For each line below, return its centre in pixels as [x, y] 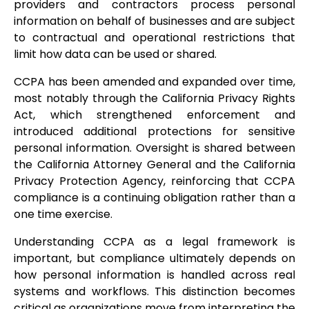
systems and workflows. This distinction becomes [154, 292]
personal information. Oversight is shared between [154, 148]
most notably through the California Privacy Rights [154, 99]
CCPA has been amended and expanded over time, [154, 82]
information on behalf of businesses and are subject [154, 21]
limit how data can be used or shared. [115, 54]
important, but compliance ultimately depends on [154, 259]
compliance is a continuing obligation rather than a [154, 198]
